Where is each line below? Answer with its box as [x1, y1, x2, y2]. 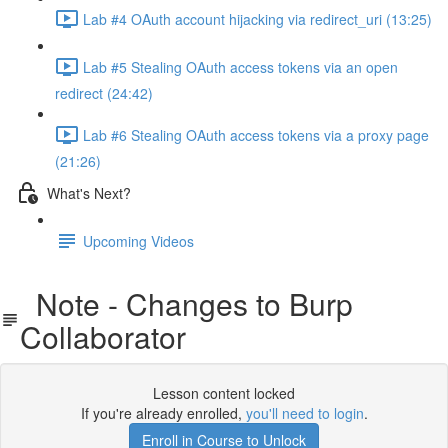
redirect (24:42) [55, 83, 153, 103]
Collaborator [20, 315, 187, 358]
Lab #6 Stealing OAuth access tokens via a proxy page [83, 124, 429, 145]
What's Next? [47, 182, 131, 203]
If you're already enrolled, [80, 403, 246, 423]
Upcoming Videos [83, 230, 194, 251]
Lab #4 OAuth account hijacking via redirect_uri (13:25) [83, 8, 432, 29]
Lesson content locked [153, 383, 295, 403]
